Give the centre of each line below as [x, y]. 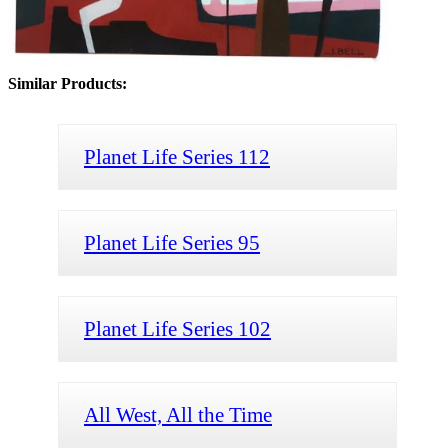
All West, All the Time [178, 415]
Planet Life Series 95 [172, 243]
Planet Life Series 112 [177, 157]
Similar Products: [67, 84]
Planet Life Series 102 [177, 329]
